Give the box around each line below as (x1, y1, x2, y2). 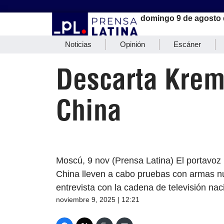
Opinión (120, 40, 145, 49)
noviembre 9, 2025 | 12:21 (56, 195, 139, 204)
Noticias (65, 40, 91, 49)
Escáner (173, 40, 201, 49)
